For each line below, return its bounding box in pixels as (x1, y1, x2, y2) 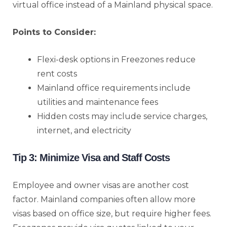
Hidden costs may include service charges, (37, 111, 207, 121)
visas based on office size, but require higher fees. (13, 208, 211, 218)
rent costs (37, 68, 77, 79)
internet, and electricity (37, 125, 131, 135)
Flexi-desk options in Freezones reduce (37, 54, 196, 64)
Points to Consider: (13, 27, 96, 37)
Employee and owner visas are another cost (13, 180, 189, 190)
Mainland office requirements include (37, 83, 191, 93)
